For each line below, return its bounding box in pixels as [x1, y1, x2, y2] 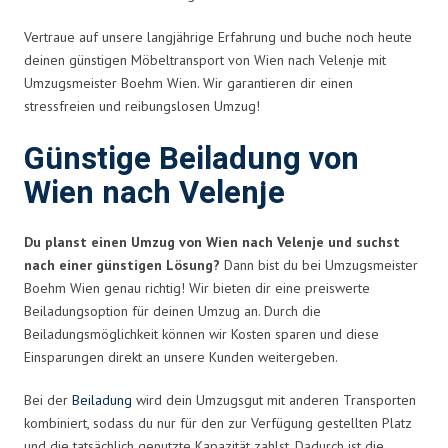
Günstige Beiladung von [24, 136, 359, 182]
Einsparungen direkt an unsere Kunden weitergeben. [24, 347, 338, 366]
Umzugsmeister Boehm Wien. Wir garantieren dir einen [24, 73, 353, 92]
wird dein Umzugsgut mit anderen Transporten [132, 390, 416, 409]
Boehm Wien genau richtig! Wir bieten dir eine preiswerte [24, 278, 370, 297]
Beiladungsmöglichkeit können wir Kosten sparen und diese [24, 324, 379, 343]
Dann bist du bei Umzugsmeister [220, 255, 418, 274]
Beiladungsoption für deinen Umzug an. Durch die [24, 301, 321, 320]
